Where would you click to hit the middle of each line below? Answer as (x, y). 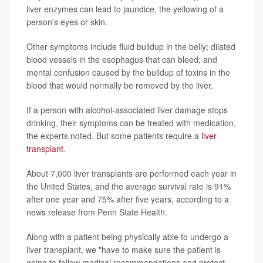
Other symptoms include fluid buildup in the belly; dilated (131, 46)
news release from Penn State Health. (97, 212)
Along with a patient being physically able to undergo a (127, 236)
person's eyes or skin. (67, 21)
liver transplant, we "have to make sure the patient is (124, 249)
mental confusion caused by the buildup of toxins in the (128, 72)
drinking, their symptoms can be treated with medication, (131, 122)
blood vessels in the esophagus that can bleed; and (122, 59)
